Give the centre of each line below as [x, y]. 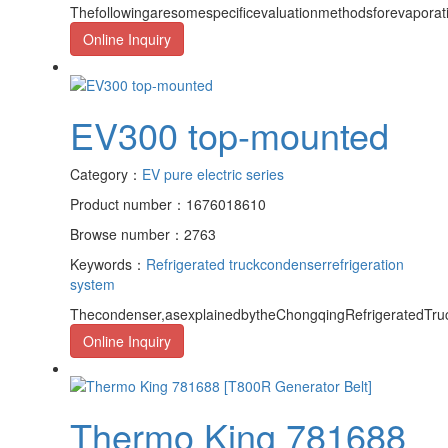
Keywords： [108, 263]
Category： [106, 173]
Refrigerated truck [203, 263]
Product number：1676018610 [168, 203]
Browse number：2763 [143, 233]
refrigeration [365, 263]
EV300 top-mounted [229, 134]
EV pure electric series [213, 173]
